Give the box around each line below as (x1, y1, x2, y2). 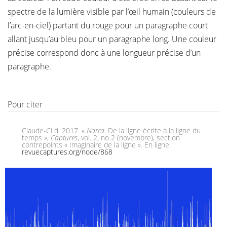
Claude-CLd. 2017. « (22, 126, 87, 135)
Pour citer (8, 99, 43, 110)
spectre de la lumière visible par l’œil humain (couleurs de (8, 6, 216, 17)
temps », (22, 133, 51, 142)
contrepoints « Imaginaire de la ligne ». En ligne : (22, 140, 173, 149)
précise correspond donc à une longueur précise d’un (8, 47, 201, 58)
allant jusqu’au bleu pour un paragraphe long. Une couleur (8, 33, 216, 45)
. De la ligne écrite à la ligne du (104, 126, 201, 135)
